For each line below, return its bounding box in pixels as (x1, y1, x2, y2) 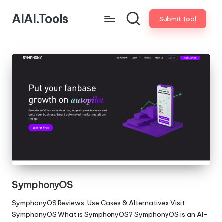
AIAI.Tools (12, 11, 68, 26)
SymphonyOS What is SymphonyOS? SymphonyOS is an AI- (12, 209, 208, 219)
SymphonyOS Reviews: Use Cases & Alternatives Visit (12, 198, 185, 207)
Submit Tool (159, 14, 196, 23)
